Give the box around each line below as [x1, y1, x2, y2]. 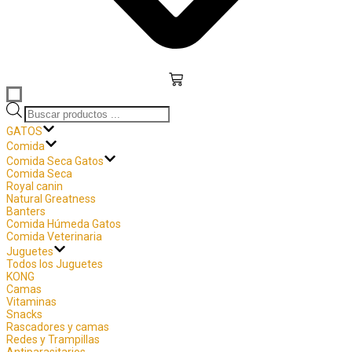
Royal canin [6, 179, 63, 192]
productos [24, 126, 74, 139]
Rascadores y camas [6, 320, 109, 333]
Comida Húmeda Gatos [6, 217, 121, 230]
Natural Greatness [6, 192, 96, 205]
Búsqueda [24, 101, 74, 114]
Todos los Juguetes [6, 257, 103, 270]
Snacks [6, 307, 42, 321]
